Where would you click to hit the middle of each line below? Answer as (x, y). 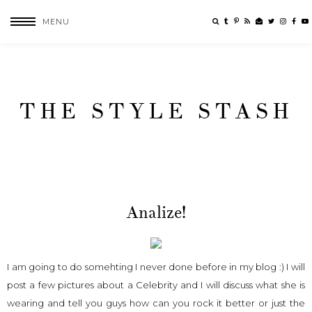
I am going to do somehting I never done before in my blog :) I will (156, 267)
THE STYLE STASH (156, 111)
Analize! (156, 213)
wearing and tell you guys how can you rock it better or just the (156, 303)
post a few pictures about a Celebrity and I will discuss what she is (156, 285)
